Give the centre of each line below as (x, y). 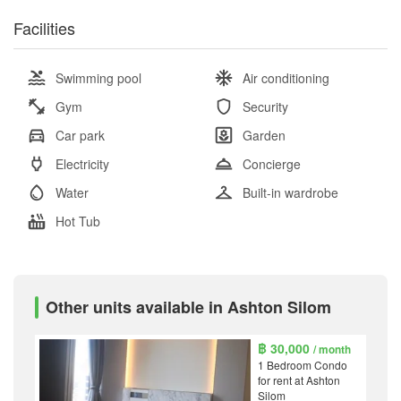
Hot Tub (78, 222)
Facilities (44, 28)
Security (265, 107)
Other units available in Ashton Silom (188, 307)
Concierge (272, 164)
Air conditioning (286, 78)
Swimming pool (98, 78)
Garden (264, 136)
